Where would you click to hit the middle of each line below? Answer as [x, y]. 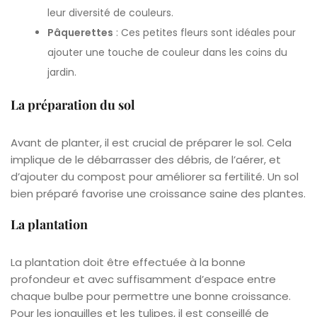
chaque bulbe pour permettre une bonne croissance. [151, 296]
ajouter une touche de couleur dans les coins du [168, 52]
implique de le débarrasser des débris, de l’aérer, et [146, 159]
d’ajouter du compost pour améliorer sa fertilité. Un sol [155, 176]
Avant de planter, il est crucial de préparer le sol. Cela [151, 142]
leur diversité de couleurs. [111, 12]
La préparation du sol [73, 104]
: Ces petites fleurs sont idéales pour [205, 32]
